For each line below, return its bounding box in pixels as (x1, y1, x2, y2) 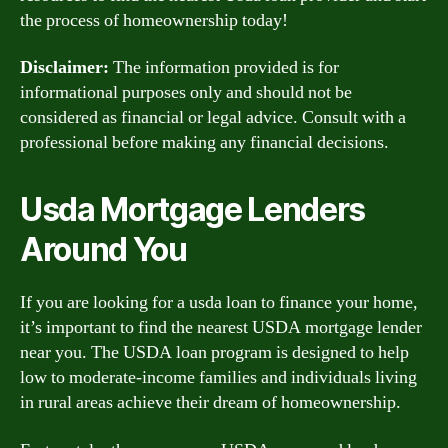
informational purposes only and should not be (20, 81, 352, 104)
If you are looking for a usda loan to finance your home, (20, 291, 418, 314)
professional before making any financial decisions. (20, 131, 389, 154)
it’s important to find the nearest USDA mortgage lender (20, 316, 422, 339)
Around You (20, 230, 187, 269)
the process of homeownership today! (20, 8, 288, 32)
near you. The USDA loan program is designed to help (20, 341, 409, 364)
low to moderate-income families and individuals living (20, 366, 417, 389)
